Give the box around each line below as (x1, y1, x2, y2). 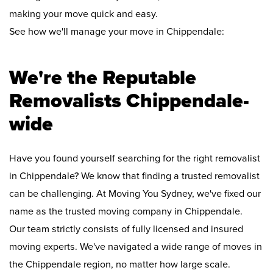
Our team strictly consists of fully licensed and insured (9, 223, 243, 236)
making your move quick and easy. (9, 8, 158, 21)
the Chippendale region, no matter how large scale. (9, 258, 230, 271)
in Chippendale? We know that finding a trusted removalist (9, 170, 260, 183)
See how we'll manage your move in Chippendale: (9, 26, 224, 38)
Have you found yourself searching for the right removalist (9, 152, 260, 165)
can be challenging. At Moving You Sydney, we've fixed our (9, 188, 261, 200)
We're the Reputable (9, 66, 196, 90)
